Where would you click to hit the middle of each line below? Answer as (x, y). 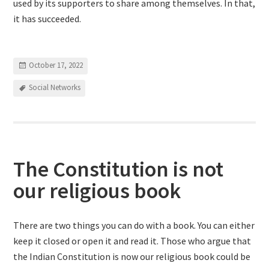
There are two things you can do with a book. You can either (134, 225)
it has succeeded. (47, 19)
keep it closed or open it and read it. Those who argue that (132, 241)
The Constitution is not (119, 169)
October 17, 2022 (56, 65)
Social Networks (55, 88)
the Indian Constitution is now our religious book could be (132, 256)
